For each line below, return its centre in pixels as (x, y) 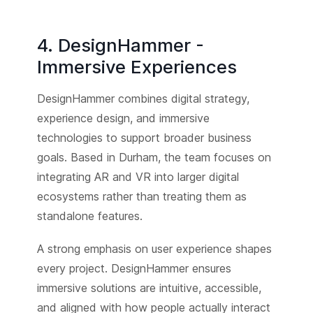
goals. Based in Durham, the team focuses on (154, 157)
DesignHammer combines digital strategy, (143, 98)
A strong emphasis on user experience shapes (154, 249)
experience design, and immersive (123, 118)
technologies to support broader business (144, 137)
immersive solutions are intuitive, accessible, (149, 288)
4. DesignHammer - (120, 45)
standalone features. (89, 216)
